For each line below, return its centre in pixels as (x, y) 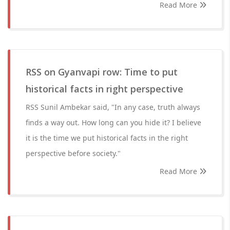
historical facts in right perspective (104, 89)
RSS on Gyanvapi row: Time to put (102, 72)
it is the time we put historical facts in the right (107, 138)
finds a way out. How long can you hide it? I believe (113, 122)
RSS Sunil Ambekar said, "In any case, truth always (113, 107)
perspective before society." (73, 153)
